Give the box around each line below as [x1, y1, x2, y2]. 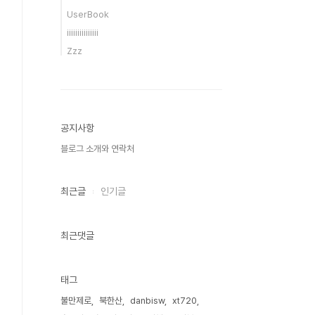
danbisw [130, 295, 165, 306]
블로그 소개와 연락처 [60, 143, 134, 154]
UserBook [67, 9, 109, 20]
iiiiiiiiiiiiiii [67, 27, 98, 38]
